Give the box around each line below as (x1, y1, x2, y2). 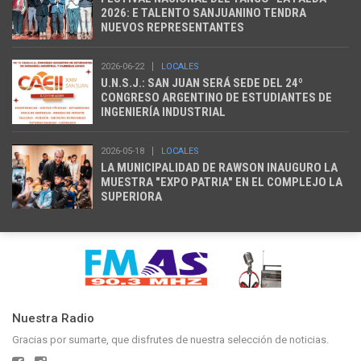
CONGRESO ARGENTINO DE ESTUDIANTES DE (101, 90, 332, 106)
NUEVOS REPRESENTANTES (101, 20, 244, 35)
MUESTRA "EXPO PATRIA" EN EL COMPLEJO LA (101, 175, 342, 190)
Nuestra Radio (12, 310, 94, 326)
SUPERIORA (101, 189, 162, 205)
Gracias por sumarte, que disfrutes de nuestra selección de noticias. (12, 333, 329, 346)
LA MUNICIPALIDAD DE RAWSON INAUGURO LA (101, 160, 338, 176)
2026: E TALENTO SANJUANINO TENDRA (101, 6, 306, 21)
